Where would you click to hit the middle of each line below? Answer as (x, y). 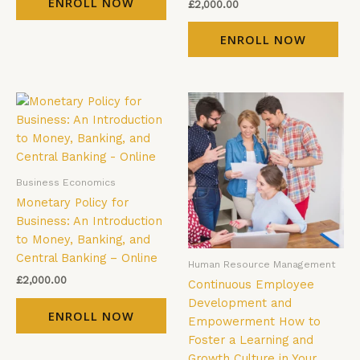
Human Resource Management (262, 264)
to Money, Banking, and (83, 240)
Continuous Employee (251, 285)
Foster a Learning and (251, 340)
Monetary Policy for (72, 203)
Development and (240, 303)
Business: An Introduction (89, 221)
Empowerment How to (254, 322)
